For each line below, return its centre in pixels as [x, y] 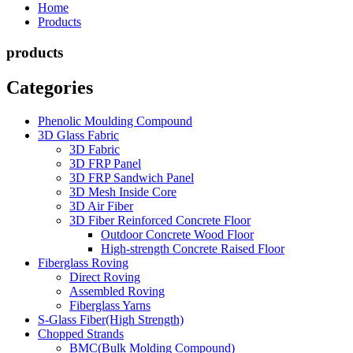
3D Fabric [95, 149]
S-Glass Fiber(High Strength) [111, 319]
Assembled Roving [117, 291]
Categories [50, 87]
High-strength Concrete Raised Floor [193, 248]
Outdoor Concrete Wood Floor [177, 234]
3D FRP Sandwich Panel [132, 177]
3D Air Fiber [101, 206]
